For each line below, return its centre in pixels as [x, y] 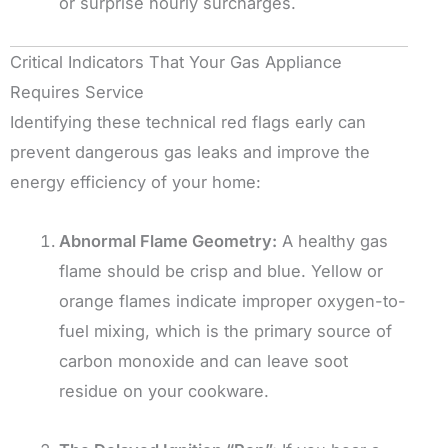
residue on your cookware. [164, 391]
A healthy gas [333, 241]
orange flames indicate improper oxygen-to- [233, 301]
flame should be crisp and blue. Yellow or [221, 271]
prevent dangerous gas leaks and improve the [190, 152]
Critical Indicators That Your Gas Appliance [176, 62]
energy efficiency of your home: [135, 182]
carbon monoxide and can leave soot [204, 361]
